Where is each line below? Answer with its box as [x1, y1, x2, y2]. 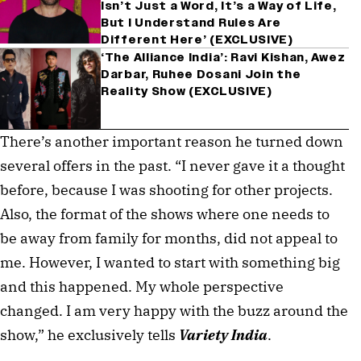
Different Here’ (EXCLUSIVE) [101, 31, 293, 48]
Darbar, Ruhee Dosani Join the [101, 66, 301, 82]
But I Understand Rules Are [101, 15, 282, 31]
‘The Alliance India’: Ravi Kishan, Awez [101, 49, 346, 65]
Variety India [179, 325, 268, 344]
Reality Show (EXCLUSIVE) [101, 83, 272, 99]
